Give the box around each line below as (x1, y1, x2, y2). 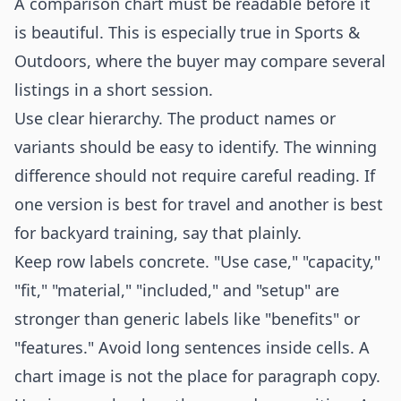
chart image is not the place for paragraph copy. (14, 365, 380, 387)
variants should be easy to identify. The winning (14, 136, 377, 158)
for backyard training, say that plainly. (14, 222, 302, 243)
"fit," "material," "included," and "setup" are (14, 279, 339, 301)
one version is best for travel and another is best (14, 193, 383, 215)
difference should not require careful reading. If (14, 165, 375, 186)
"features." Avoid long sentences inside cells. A (14, 337, 370, 358)
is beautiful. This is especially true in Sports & (14, 21, 360, 43)
